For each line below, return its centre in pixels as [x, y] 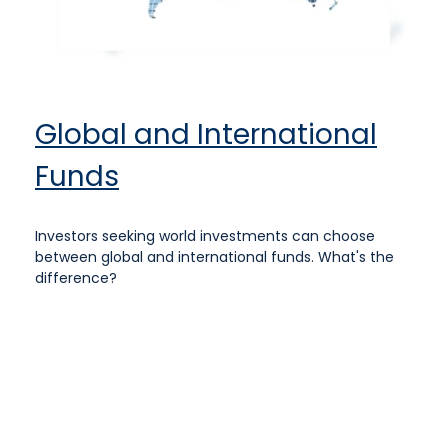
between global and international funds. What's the [214, 257]
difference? [76, 278]
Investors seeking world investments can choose [205, 236]
